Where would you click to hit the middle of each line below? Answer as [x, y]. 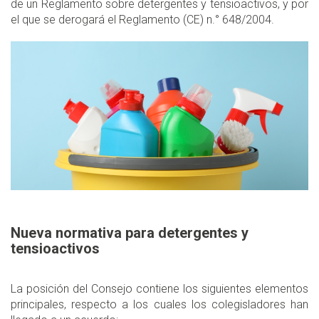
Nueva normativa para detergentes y [130, 232]
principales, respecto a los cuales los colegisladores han [159, 304]
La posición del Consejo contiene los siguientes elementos [159, 288]
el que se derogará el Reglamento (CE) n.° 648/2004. [142, 19]
